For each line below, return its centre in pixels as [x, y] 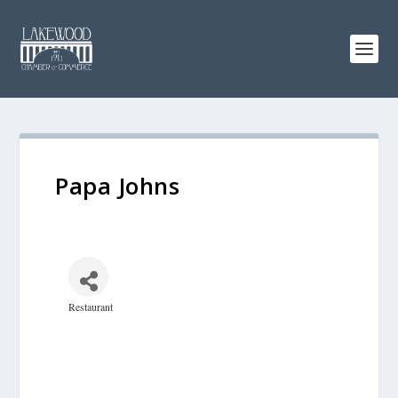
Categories [110, 319]
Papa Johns [118, 186]
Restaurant [91, 306]
